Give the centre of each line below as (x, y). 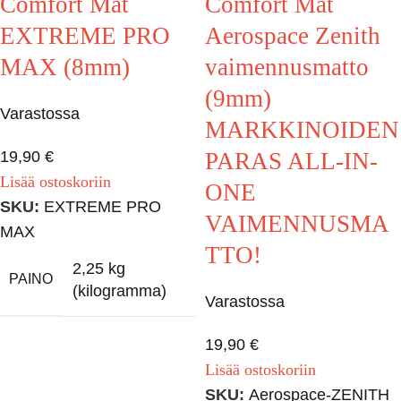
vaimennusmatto (287, 67)
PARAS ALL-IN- (291, 161)
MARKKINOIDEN (302, 129)
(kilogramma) (119, 290)
